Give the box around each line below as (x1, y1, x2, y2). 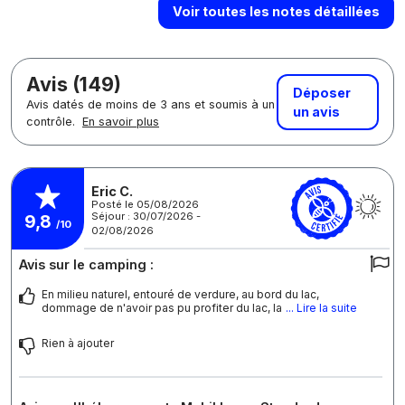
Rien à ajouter (42, 336, 114, 351)
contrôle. (26, 115, 79, 129)
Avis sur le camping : (19, 257, 154, 273)
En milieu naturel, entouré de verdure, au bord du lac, (42, 287, 319, 302)
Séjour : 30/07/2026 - (91, 209, 201, 222)
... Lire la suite (286, 301, 357, 316)
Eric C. (91, 183, 133, 199)
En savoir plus (82, 115, 159, 129)
